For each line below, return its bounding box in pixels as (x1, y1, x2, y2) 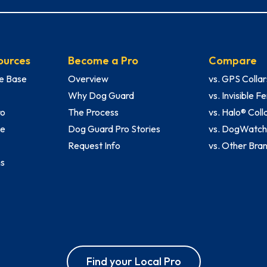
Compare (209, 54, 257, 68)
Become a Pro (67, 54, 138, 68)
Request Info (67, 139, 120, 152)
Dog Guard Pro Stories (67, 123, 160, 135)
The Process (67, 106, 119, 119)
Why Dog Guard (67, 89, 134, 102)
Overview (67, 73, 108, 85)
